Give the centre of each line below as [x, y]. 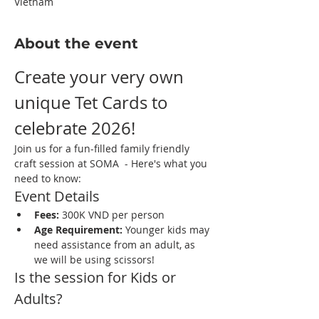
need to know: [48, 178]
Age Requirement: [78, 230]
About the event [76, 43]
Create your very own [101, 77]
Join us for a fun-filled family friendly [103, 148]
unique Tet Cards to [93, 103]
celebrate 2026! [77, 128]
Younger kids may [167, 230]
